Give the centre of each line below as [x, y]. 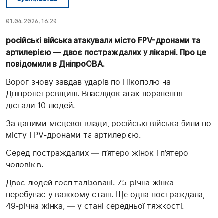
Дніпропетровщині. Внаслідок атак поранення [94, 94]
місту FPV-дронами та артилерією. [73, 135]
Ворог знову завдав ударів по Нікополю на [88, 82]
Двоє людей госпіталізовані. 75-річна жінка [90, 183]
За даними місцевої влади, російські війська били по [109, 123]
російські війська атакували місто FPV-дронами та [103, 41]
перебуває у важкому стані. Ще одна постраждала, [105, 194]
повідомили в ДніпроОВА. [55, 64]
